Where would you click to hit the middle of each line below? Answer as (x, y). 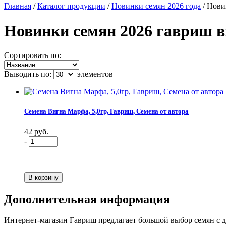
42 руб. (36, 131)
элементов (94, 74)
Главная (18, 6)
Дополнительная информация (87, 199)
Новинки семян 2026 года (156, 6)
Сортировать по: (33, 55)
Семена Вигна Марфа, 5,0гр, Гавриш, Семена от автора (106, 111)
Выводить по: (29, 74)
